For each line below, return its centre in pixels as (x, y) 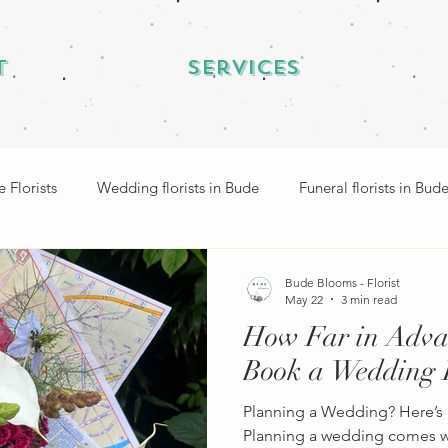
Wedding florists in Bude (178, 188)
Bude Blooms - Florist (342, 282)
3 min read (369, 299)
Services (243, 67)
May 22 (304, 299)
